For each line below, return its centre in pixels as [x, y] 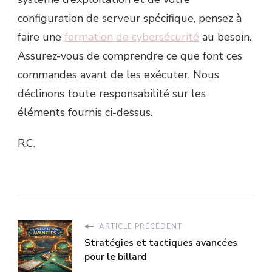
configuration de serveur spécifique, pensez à [130, 19]
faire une [41, 37]
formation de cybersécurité [132, 37]
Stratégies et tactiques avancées [161, 243]
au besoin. [225, 37]
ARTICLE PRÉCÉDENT [139, 227]
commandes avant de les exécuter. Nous [118, 75]
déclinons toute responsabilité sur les [112, 94]
